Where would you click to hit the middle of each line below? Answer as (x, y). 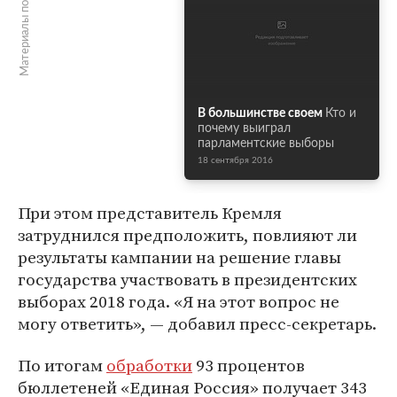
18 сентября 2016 (235, 160)
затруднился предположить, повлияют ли (187, 235)
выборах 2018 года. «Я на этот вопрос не (179, 301)
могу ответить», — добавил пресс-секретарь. (197, 323)
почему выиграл (244, 128)
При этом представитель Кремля (150, 213)
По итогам (62, 365)
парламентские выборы (266, 144)
